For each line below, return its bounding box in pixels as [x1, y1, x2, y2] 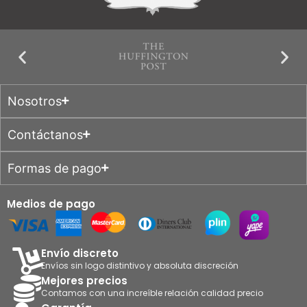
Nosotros [8, 93, 62, 108]
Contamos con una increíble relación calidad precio [41, 287, 263, 299]
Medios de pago [7, 196, 95, 211]
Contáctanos [8, 127, 83, 142]
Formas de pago [8, 160, 101, 175]
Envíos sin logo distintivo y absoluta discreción [41, 260, 238, 272]
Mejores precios [41, 273, 127, 288]
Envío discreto [41, 246, 119, 261]
